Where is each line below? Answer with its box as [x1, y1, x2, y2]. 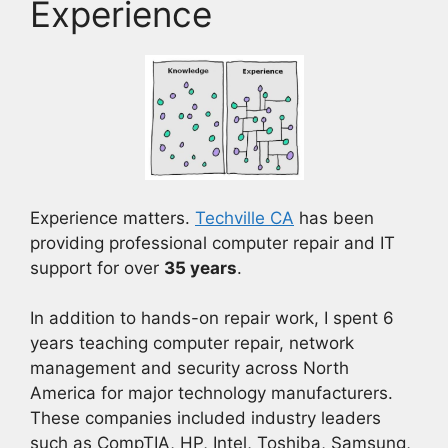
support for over [30, 257, 164, 278]
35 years [164, 257, 237, 278]
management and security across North [30, 358, 349, 379]
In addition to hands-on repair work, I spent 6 [30, 308, 394, 329]
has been [294, 207, 374, 228]
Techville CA [195, 207, 294, 228]
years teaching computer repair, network [30, 333, 354, 354]
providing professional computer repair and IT [30, 232, 395, 253]
